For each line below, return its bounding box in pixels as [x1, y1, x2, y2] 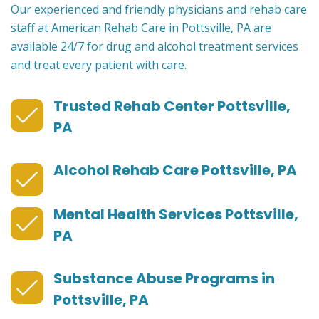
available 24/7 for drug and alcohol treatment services [11, 38, 298, 55]
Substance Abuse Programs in [53, 268, 275, 289]
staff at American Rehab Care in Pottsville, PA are [11, 20, 271, 36]
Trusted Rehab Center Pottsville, [53, 96, 291, 117]
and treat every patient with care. [11, 57, 187, 73]
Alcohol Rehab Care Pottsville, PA [53, 160, 297, 181]
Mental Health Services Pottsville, [53, 204, 298, 225]
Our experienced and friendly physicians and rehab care [11, 1, 307, 18]
